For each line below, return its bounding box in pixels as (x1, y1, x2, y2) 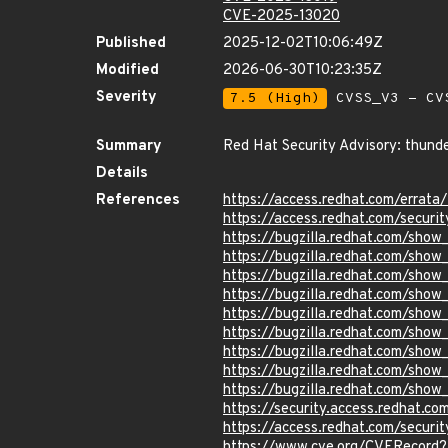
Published (96, 34, 166, 53)
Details (96, 164, 148, 183)
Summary (96, 137, 162, 156)
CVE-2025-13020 (223, 7, 340, 26)
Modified (96, 61, 159, 80)
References (96, 191, 180, 210)
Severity (96, 88, 157, 107)
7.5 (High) (230, 90, 320, 107)
